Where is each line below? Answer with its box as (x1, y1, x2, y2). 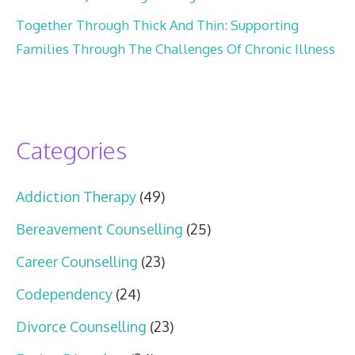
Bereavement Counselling (16, 220, 183, 239)
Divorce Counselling (16, 318, 147, 336)
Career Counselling (16, 253, 138, 271)
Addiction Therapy (16, 188, 136, 206)
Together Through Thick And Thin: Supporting (16, 17, 299, 34)
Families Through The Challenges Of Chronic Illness (16, 40, 335, 58)
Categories (16, 135, 127, 166)
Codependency (16, 285, 113, 303)
